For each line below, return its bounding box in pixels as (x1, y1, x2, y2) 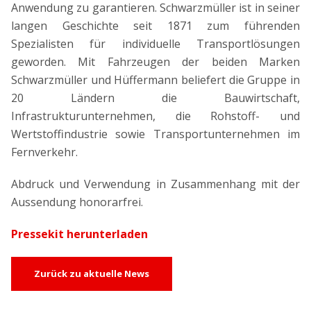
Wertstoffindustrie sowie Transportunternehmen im (11, 126, 300, 142)
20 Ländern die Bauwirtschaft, (11, 90, 300, 106)
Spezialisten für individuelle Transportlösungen (11, 36, 300, 52)
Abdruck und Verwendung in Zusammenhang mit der (11, 176, 300, 192)
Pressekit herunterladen (11, 226, 148, 242)
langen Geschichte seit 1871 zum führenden (11, 18, 300, 34)
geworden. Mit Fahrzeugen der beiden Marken (11, 54, 300, 70)
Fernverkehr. (11, 144, 78, 160)
